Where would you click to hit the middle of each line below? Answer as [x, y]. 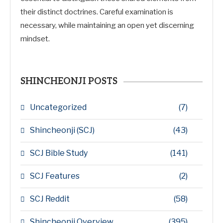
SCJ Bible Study [59, 153]
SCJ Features [55, 176]
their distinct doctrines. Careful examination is [97, 12]
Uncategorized [58, 107]
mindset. [35, 39]
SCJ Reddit [50, 199]
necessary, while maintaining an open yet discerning [107, 25]
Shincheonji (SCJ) [62, 130]
